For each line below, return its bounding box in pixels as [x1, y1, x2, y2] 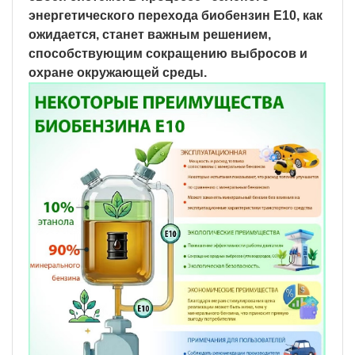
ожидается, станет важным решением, [29, 27, 271, 41]
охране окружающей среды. [29, 65, 207, 79]
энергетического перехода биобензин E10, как [29, 8, 323, 22]
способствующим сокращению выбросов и [29, 46, 307, 60]
